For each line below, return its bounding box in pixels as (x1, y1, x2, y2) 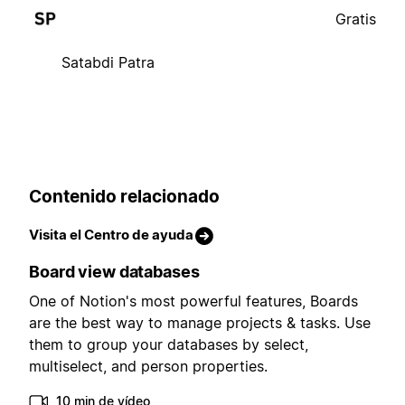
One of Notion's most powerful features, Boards (29, 292, 358, 311)
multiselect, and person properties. (29, 357, 268, 376)
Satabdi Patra (61, 52, 155, 71)
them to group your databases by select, (29, 335, 308, 354)
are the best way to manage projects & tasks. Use (29, 314, 371, 333)
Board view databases (29, 262, 200, 282)
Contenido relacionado (29, 185, 220, 207)
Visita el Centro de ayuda (29, 226, 193, 244)
